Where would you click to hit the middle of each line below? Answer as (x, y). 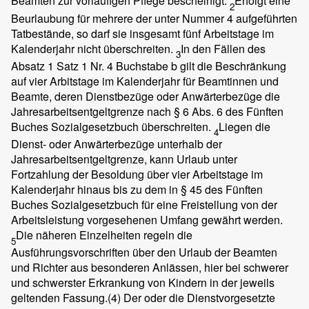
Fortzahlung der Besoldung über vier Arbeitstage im (137, 174)
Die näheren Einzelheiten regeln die (104, 235)
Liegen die (245, 126)
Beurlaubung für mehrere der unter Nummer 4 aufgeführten (154, 18)
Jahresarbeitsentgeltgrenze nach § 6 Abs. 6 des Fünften (147, 111)
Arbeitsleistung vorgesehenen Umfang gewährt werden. (147, 219)
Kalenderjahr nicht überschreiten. (93, 48)
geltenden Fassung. (59, 298)
